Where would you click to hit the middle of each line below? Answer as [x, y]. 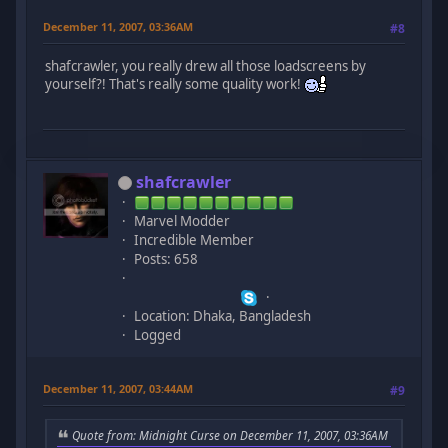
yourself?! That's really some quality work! [175, 84]
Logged [158, 334]
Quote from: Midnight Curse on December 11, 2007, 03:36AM [230, 435]
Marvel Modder [182, 220]
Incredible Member [194, 239]
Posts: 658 [166, 258]
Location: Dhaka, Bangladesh [223, 315]
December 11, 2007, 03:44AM [118, 388]
